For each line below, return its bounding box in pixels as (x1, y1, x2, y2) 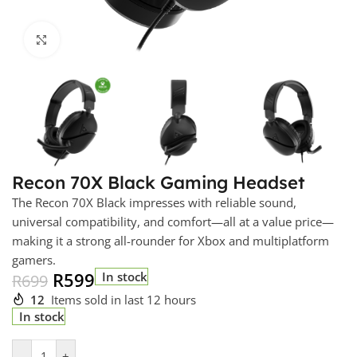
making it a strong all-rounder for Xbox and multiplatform (12, 233, 329, 249)
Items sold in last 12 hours (51, 292, 196, 308)
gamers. (12, 252, 56, 269)
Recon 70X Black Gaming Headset (12, 171, 305, 194)
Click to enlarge (59, 32, 144, 47)
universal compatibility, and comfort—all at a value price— (12, 214, 334, 230)
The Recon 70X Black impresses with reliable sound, (12, 194, 296, 211)
